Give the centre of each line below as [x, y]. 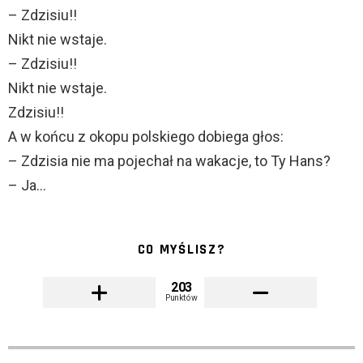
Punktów [181, 298]
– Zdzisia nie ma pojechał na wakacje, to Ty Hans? [169, 161]
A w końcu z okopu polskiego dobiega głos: [146, 137]
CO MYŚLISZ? [181, 250]
